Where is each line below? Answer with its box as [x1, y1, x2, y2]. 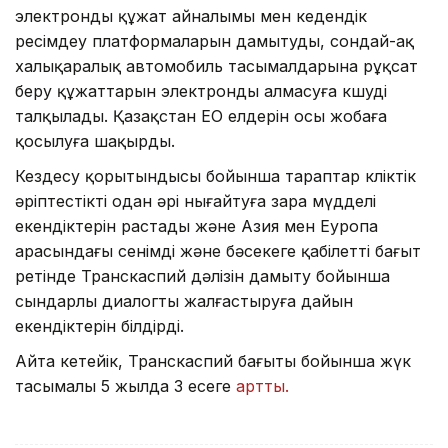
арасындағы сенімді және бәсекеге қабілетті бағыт [15, 240, 421, 261]
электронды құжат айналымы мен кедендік [15, 5, 367, 26]
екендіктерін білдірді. [15, 315, 184, 336]
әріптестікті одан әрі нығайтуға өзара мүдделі [15, 190, 376, 211]
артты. [236, 375, 289, 396]
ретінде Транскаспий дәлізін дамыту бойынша [15, 265, 390, 286]
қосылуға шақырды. [15, 130, 175, 151]
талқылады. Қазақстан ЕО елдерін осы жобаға [15, 105, 387, 126]
